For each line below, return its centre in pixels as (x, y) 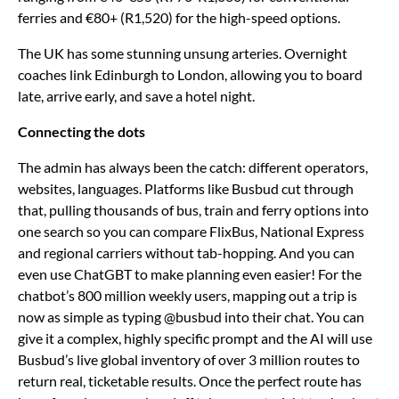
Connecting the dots (81, 131)
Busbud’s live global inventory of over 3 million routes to (189, 359)
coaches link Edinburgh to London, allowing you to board (190, 74)
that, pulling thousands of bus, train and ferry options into (193, 209)
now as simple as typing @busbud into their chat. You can (191, 316)
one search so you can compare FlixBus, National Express (191, 231)
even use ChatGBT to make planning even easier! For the (190, 273)
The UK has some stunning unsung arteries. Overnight (183, 53)
